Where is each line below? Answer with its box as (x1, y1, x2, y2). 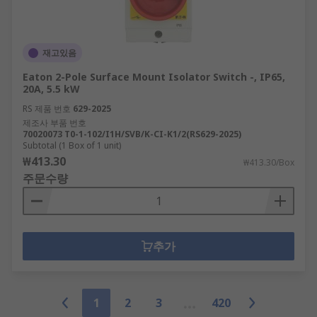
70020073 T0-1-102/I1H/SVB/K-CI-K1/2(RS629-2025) (23, 128, 241, 140)
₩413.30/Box (243, 156, 294, 168)
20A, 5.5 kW (23, 82, 80, 96)
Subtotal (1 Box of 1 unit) (23, 139, 121, 151)
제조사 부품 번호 (23, 117, 86, 129)
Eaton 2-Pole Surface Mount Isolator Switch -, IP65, (23, 70, 285, 83)
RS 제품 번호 (23, 103, 71, 115)
